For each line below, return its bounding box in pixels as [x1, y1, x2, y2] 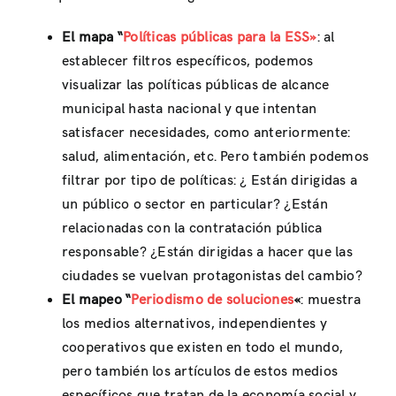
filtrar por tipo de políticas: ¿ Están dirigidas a [62, 171, 357, 189]
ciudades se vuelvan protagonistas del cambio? [62, 267, 362, 285]
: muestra [301, 291, 362, 308]
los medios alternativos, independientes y [62, 315, 327, 332]
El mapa [62, 28, 114, 46]
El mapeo [62, 291, 122, 308]
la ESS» [265, 28, 317, 46]
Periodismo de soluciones [131, 291, 294, 308]
